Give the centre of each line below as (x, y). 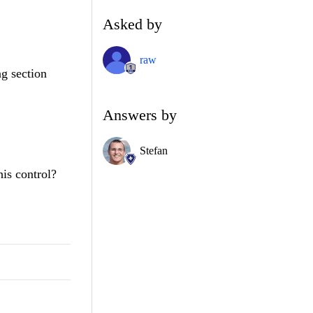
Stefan (154, 150)
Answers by (140, 115)
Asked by (132, 24)
